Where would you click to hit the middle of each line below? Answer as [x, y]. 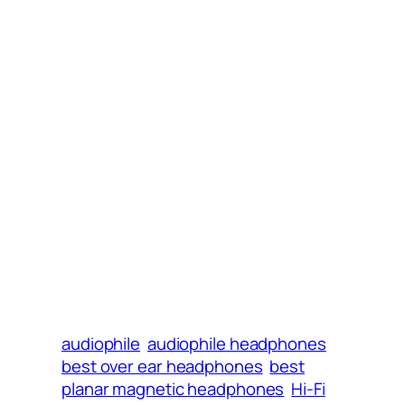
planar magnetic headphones [173, 389]
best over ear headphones [162, 367]
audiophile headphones [236, 344]
